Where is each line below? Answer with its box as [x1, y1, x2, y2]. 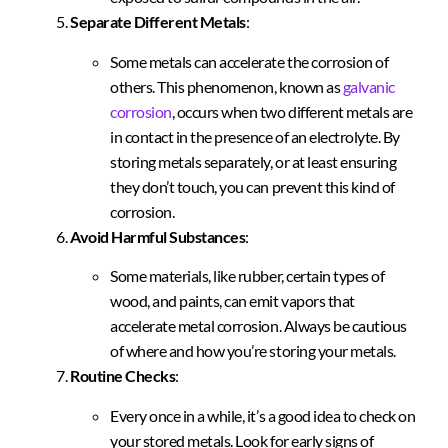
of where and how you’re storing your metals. [110, 341, 396, 361]
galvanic [342, 76, 395, 96]
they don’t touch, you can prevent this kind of [110, 176, 395, 196]
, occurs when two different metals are [171, 101, 413, 121]
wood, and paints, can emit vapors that [110, 291, 355, 311]
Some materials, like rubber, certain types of [110, 266, 385, 286]
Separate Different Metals [70, 12, 246, 32]
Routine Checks [70, 366, 176, 386]
